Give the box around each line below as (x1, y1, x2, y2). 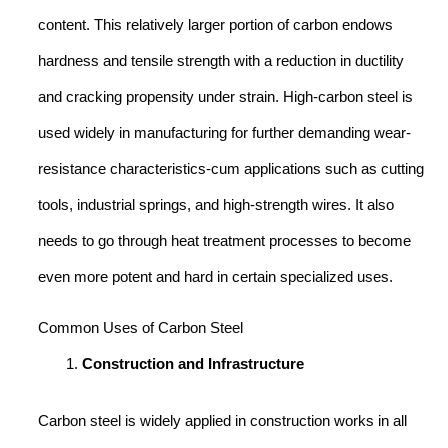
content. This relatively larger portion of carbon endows (38, 16, 393, 33)
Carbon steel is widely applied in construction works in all (38, 413, 407, 430)
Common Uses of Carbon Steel (38, 319, 243, 336)
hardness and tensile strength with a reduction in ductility (38, 52, 404, 69)
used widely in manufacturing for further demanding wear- (38, 124, 411, 141)
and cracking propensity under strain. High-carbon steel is (38, 88, 413, 105)
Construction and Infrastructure (81, 355, 304, 372)
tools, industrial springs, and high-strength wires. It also (38, 196, 394, 213)
